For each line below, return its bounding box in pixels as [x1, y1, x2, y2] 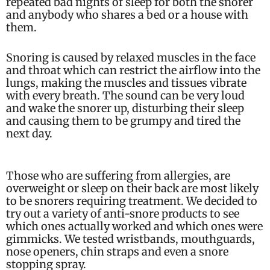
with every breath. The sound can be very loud [6, 89, 245, 103]
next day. [6, 127, 52, 141]
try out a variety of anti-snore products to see [6, 206, 239, 221]
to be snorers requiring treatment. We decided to [6, 193, 257, 208]
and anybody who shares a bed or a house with [6, 8, 248, 22]
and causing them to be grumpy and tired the [6, 114, 240, 128]
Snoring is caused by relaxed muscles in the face [6, 51, 256, 65]
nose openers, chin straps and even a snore [6, 244, 228, 259]
